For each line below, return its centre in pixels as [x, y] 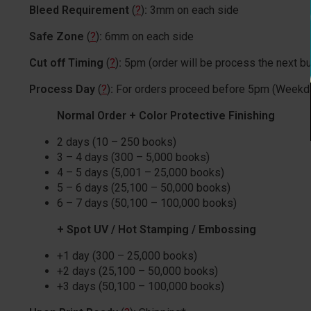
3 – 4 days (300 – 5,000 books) [133, 158]
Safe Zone [58, 37]
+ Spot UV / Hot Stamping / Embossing [157, 230]
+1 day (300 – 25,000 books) [127, 256]
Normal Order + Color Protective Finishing [166, 116]
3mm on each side [194, 10]
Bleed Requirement [81, 10]
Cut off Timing [68, 63]
